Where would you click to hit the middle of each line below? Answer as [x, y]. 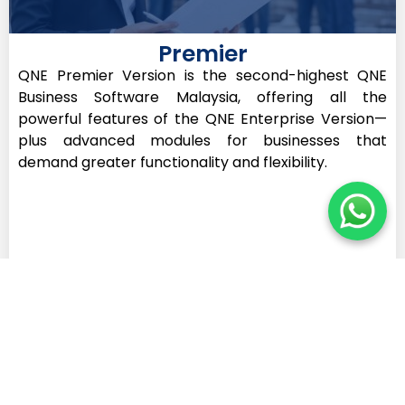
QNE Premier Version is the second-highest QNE [202, 75]
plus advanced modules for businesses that [202, 140]
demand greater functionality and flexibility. [173, 162]
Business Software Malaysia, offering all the [202, 97]
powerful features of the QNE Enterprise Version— [202, 118]
